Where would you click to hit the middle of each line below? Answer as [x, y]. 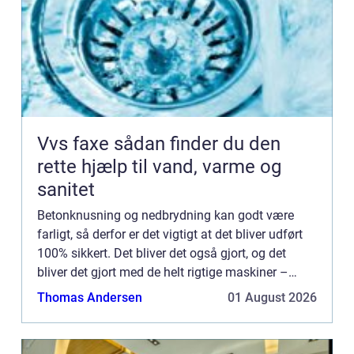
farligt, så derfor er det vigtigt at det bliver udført [170, 235]
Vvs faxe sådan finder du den [75, 144]
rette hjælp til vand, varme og [159, 167]
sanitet [66, 190]
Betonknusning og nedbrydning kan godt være [166, 216]
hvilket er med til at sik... [104, 292]
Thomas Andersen [90, 298]
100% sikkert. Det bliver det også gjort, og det [162, 254]
